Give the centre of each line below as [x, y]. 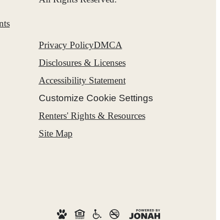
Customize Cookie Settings [96, 98]
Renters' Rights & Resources [92, 116]
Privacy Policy [66, 45]
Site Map [55, 134]
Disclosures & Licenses [82, 63]
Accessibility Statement [82, 81]
